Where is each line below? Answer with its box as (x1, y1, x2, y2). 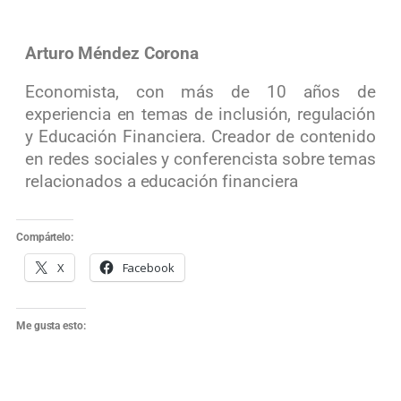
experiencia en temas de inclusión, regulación (25, 105, 376, 125)
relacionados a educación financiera (25, 172, 298, 192)
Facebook (122, 259, 175, 276)
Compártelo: (16, 230, 73, 243)
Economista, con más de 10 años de (25, 82, 376, 103)
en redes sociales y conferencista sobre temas (25, 149, 376, 170)
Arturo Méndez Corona (25, 43, 199, 64)
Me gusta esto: (16, 320, 86, 333)
